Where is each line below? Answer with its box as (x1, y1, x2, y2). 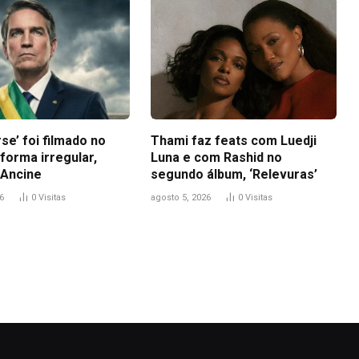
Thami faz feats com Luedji (151, 133, 317, 149)
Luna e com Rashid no (151, 150, 282, 166)
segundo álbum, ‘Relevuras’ (151, 167, 317, 183)
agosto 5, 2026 (151, 192, 211, 204)
